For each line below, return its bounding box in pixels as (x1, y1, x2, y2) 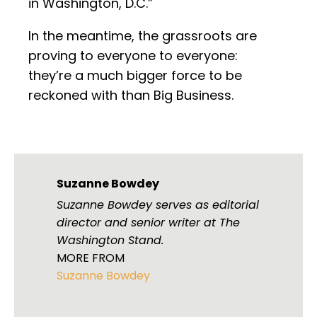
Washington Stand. (57, 232, 163, 249)
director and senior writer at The (57, 214, 240, 231)
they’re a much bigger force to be (28, 67, 242, 85)
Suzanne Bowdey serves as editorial (57, 197, 259, 214)
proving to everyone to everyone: (28, 47, 238, 65)
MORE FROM (57, 250, 125, 267)
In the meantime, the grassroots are (28, 27, 257, 45)
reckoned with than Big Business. (28, 86, 237, 105)
